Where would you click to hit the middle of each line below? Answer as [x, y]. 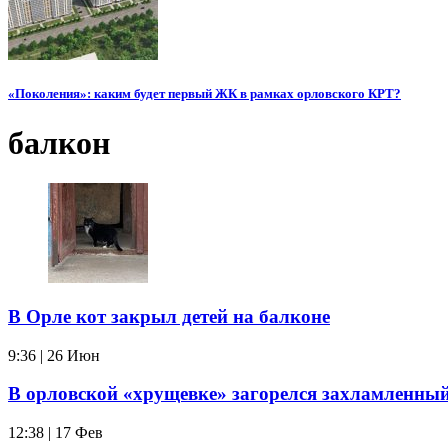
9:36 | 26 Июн [54, 355]
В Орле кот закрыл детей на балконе [169, 316]
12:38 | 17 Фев [55, 432]
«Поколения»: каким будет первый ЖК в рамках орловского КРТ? [204, 94]
